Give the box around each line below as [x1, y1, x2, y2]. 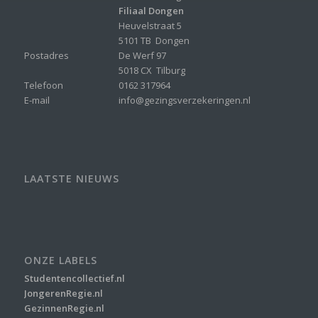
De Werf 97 [118, 49, 166, 62]
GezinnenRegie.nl [23, 302, 104, 315]
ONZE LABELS [23, 253, 97, 268]
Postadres [23, 49, 69, 62]
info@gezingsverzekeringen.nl [118, 94, 251, 107]
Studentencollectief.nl [23, 272, 125, 285]
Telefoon [23, 79, 63, 92]
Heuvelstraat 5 [118, 19, 182, 33]
